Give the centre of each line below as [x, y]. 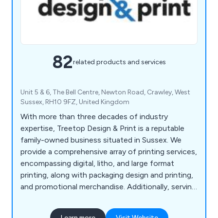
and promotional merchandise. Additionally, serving [108, 186]
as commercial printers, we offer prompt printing [105, 198]
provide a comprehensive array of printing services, [109, 151]
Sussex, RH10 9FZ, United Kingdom [75, 102]
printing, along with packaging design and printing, [107, 175]
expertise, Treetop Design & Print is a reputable [102, 128]
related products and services [119, 62]
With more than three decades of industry [94, 116]
